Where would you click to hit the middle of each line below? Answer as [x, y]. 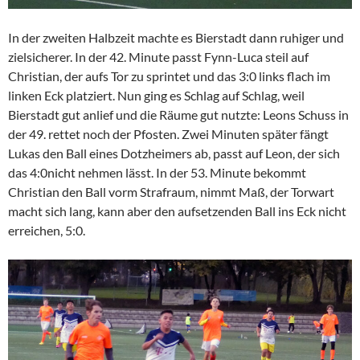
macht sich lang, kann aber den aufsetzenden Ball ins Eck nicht [177, 211]
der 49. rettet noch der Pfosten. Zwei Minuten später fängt [168, 134]
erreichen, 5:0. [47, 231]
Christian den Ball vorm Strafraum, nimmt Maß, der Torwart [171, 192]
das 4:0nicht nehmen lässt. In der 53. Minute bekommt [157, 173]
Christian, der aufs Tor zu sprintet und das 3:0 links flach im [169, 76]
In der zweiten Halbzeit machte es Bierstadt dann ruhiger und [176, 38]
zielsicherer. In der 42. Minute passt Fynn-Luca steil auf [158, 57]
